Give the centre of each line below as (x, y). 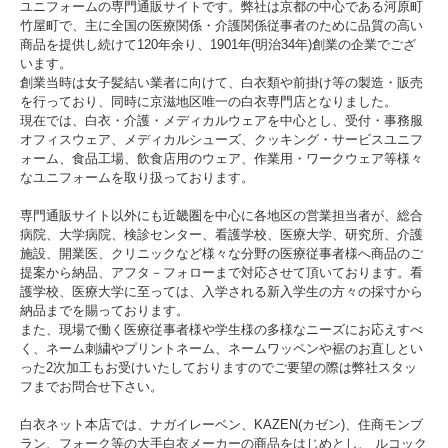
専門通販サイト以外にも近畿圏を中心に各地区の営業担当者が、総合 (221, 216)
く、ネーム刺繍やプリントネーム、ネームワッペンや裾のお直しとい (221, 349)
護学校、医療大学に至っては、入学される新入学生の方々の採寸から (221, 292)
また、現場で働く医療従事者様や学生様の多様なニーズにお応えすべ (221, 330)
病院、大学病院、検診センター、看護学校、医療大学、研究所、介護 (221, 235)
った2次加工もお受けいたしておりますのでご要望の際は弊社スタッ (218, 368)
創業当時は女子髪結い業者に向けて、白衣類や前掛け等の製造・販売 (221, 83)
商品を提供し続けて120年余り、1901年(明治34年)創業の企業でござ (218, 45)
